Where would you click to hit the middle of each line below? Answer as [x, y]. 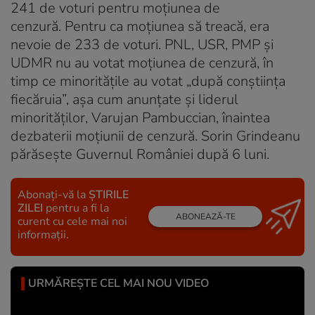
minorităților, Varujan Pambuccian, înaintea [140, 117]
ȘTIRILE [109, 194]
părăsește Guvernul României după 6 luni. [140, 154]
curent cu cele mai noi [72, 221]
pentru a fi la [76, 208]
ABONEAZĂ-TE [205, 217]
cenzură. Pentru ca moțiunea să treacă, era [140, 26]
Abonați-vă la [53, 194]
